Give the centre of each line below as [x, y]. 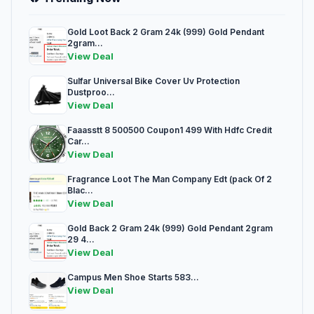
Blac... [80, 191]
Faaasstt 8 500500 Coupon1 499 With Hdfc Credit [170, 130]
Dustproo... [91, 93]
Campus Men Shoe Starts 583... [133, 278]
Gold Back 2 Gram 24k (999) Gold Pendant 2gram [170, 228]
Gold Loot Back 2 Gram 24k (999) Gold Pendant [166, 32]
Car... [78, 142]
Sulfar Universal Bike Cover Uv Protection [153, 81]
